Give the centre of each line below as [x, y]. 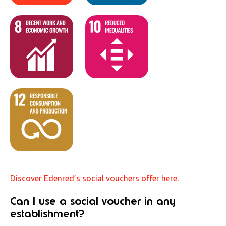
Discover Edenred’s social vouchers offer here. [94, 178]
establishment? [47, 214]
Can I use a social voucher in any [93, 201]
